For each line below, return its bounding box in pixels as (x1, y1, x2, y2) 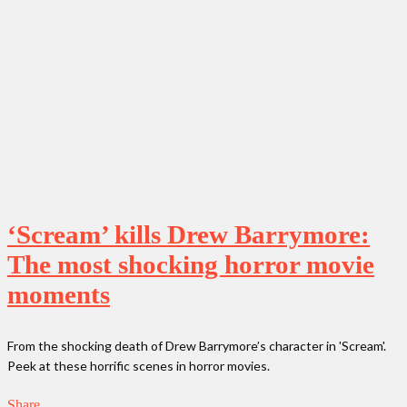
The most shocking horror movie (7, 249, 374, 279)
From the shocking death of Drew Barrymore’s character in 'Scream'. (7, 337, 386, 353)
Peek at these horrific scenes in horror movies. (7, 357, 270, 373)
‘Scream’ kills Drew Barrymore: (7, 219, 370, 249)
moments (7, 279, 110, 309)
